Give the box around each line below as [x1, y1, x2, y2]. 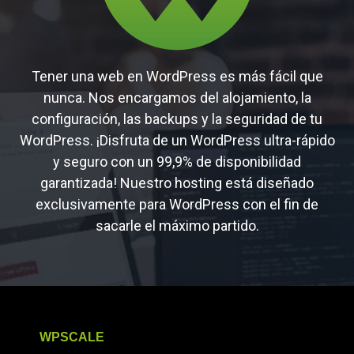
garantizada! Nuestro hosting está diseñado [40, 174, 314, 191]
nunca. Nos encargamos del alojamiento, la [43, 88, 311, 106]
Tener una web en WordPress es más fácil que [31, 67, 323, 85]
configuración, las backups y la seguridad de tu [32, 110, 322, 127]
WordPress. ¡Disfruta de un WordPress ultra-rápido [19, 131, 335, 149]
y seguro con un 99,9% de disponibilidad [53, 153, 301, 170]
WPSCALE [40, 330, 104, 344]
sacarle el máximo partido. [95, 217, 259, 234]
